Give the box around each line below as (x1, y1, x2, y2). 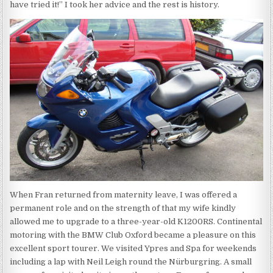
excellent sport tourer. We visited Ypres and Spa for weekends (10, 243, 257, 253)
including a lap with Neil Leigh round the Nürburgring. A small (10, 257, 252, 266)
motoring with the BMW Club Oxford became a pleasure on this (10, 230, 257, 239)
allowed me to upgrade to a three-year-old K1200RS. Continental (10, 216, 263, 226)
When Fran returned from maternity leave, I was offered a (10, 190, 238, 199)
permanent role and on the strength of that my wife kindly (10, 203, 236, 213)
